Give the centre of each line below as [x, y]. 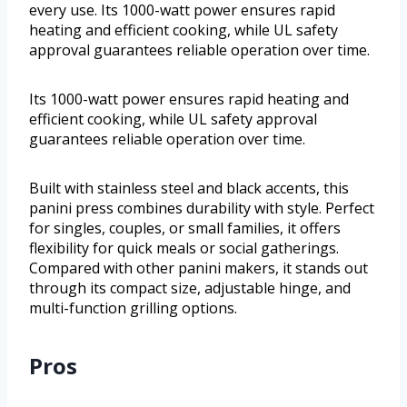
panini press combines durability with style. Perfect [202, 208]
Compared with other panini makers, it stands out [199, 268]
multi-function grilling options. [133, 308]
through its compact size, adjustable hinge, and [190, 288]
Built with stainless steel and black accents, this [189, 188]
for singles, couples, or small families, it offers [185, 228]
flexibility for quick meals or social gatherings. [184, 248]
